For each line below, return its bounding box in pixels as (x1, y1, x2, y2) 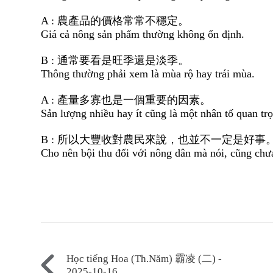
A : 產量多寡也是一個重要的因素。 (41, 94, 211, 107)
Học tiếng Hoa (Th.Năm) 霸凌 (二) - (66, 253, 222, 265)
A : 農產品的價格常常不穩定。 (41, 15, 190, 27)
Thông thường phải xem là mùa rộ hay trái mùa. (41, 68, 255, 80)
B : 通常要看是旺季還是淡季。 (41, 54, 190, 67)
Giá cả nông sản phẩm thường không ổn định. (41, 28, 245, 41)
